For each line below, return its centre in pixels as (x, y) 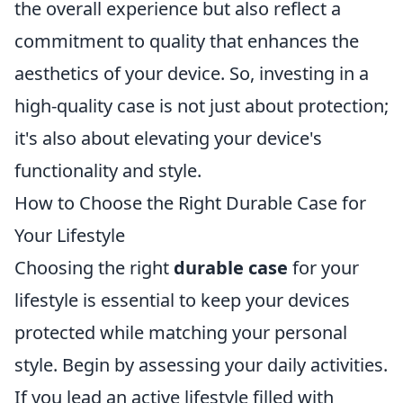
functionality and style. (108, 170)
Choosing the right (94, 268)
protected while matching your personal (181, 332)
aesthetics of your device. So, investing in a (192, 73)
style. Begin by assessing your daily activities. (201, 365)
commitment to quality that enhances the (187, 41)
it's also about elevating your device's (168, 138)
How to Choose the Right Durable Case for (190, 203)
